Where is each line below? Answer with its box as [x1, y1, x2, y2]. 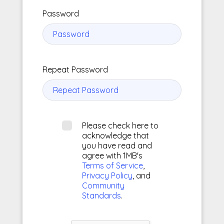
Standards [81, 190, 121, 200]
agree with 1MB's [81, 150, 142, 160]
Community [81, 180, 124, 190]
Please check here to [81, 120, 158, 130]
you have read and [81, 140, 152, 150]
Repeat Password [42, 64, 108, 74]
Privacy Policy [81, 170, 132, 180]
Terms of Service [81, 160, 143, 170]
